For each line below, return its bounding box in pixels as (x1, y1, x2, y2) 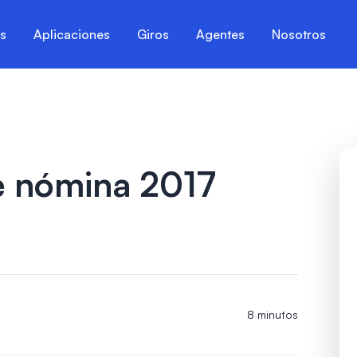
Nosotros (272, 26, 327, 42)
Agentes (196, 26, 245, 42)
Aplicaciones (33, 26, 111, 42)
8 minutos (247, 308, 298, 322)
